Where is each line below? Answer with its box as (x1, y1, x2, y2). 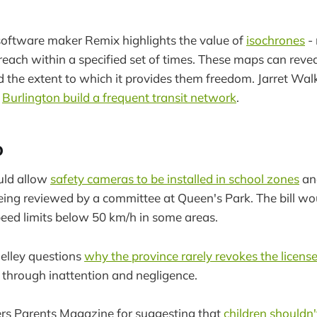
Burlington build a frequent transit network (2, 90, 236, 105)
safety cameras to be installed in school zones (50, 171, 299, 187)
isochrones (246, 33, 305, 48)
